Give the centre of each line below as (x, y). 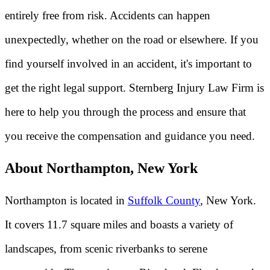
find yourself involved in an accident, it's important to (128, 63)
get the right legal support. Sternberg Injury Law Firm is (134, 87)
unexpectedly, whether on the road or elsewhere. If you (132, 39)
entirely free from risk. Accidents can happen (108, 15)
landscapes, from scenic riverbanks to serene (106, 248)
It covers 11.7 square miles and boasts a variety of (119, 224)
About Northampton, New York (101, 168)
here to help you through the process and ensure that (125, 111)
